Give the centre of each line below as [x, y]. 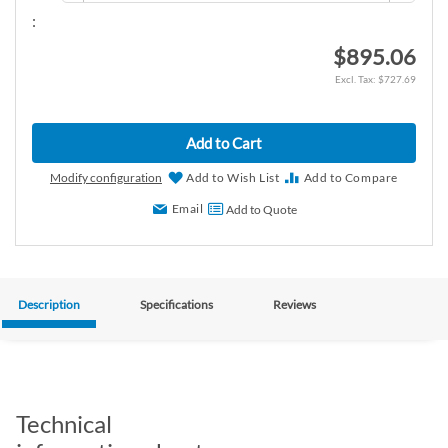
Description [49, 304]
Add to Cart [224, 142]
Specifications [176, 304]
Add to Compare [350, 177]
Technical [64, 423]
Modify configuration [105, 177]
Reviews [294, 304]
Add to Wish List [232, 177]
